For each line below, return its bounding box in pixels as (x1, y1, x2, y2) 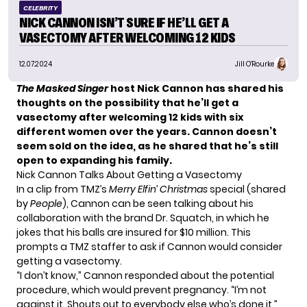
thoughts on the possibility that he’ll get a (16, 96, 238, 110)
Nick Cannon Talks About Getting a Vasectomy (16, 168, 242, 182)
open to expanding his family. (16, 153, 172, 168)
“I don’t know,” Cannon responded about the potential (16, 269, 274, 283)
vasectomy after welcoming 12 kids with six (16, 110, 243, 125)
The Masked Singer (16, 82, 108, 96)
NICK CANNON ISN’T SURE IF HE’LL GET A (19, 15, 229, 31)
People (30, 197, 62, 211)
